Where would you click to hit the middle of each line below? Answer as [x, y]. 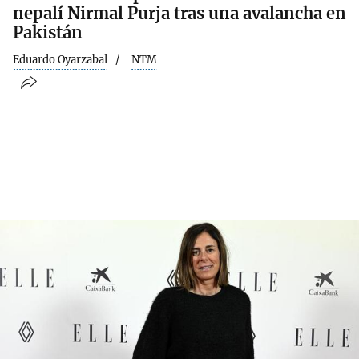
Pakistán [48, 32]
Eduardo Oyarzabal [60, 59]
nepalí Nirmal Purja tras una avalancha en [179, 13]
